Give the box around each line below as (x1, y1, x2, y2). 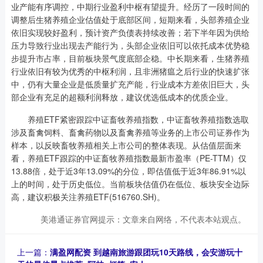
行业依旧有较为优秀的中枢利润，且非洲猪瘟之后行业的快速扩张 (11, 65, 249, 77)
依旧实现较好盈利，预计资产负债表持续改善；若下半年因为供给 (11, 26, 249, 38)
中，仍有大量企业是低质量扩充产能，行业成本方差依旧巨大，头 (11, 77, 249, 90)
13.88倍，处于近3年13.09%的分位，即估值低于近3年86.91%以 (11, 164, 246, 177)
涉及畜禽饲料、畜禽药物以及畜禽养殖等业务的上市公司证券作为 (11, 126, 249, 138)
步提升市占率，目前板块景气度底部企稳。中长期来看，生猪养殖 (11, 52, 249, 64)
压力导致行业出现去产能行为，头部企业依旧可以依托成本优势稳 (11, 39, 249, 51)
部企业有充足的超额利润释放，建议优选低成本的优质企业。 (11, 90, 233, 103)
